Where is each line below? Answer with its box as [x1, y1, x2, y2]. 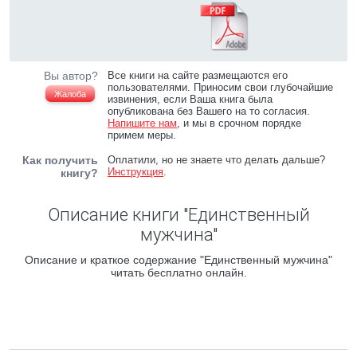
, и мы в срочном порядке [177, 117, 302, 129]
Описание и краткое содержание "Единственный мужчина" [25, 253, 332, 266]
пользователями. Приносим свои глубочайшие [108, 81, 334, 93]
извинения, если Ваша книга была [108, 93, 273, 105]
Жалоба [54, 89, 86, 99]
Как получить [22, 154, 98, 167]
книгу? [61, 167, 98, 179]
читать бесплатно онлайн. [110, 266, 247, 279]
